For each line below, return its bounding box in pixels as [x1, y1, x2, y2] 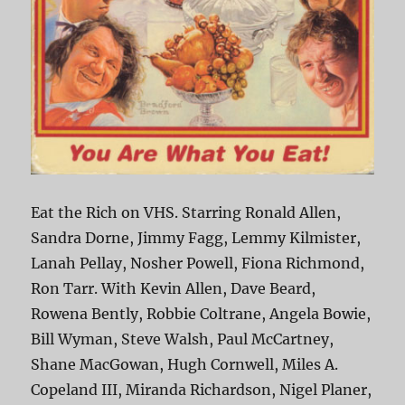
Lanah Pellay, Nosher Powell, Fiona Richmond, [31, 254, 365, 273]
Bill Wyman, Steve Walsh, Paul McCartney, [31, 330, 334, 349]
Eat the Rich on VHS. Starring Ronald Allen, [31, 203, 342, 222]
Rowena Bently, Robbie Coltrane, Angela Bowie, [31, 305, 372, 324]
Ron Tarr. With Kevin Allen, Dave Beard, [31, 279, 316, 298]
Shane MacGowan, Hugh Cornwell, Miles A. [31, 355, 339, 374]
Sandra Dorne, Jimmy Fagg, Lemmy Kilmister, [31, 229, 362, 248]
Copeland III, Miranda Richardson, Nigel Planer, [31, 381, 372, 400]
